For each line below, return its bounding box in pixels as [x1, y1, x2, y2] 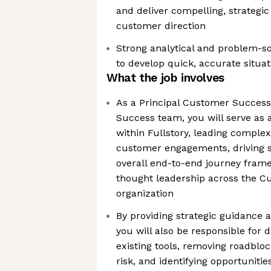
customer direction [116, 20, 206, 31]
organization [116, 188, 174, 199]
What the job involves [106, 71, 224, 85]
